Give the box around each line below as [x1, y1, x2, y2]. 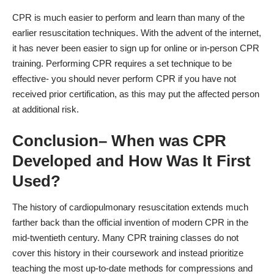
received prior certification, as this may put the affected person [12, 89, 259, 100]
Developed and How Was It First [12, 151, 251, 170]
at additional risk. [12, 104, 79, 115]
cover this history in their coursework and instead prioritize [12, 248, 243, 259]
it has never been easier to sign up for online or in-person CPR [12, 43, 259, 54]
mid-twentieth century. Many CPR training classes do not [12, 232, 239, 243]
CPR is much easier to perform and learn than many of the [12, 12, 245, 23]
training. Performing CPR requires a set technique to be [12, 58, 232, 69]
